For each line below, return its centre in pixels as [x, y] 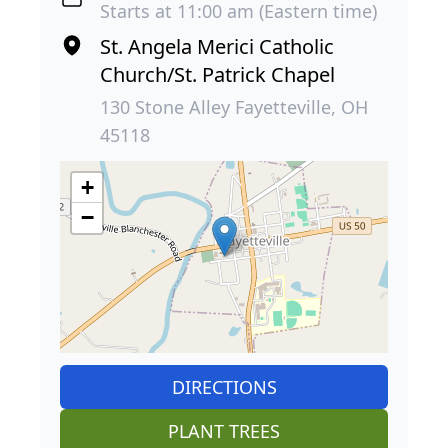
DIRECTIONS [224, 387]
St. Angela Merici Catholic [217, 47]
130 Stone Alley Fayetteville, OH [234, 107]
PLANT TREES [224, 431]
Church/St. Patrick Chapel [217, 75]
